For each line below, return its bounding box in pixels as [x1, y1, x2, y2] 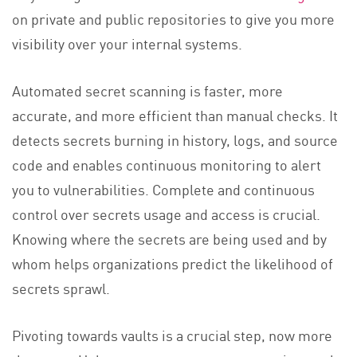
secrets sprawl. [12, 277, 110, 299]
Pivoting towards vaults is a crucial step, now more [12, 324, 332, 346]
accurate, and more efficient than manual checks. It [12, 104, 338, 126]
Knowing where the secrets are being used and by [12, 228, 327, 249]
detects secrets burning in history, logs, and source [12, 129, 338, 151]
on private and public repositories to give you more [12, 8, 335, 29]
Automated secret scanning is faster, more [12, 80, 283, 101]
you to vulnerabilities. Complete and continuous [12, 178, 315, 200]
